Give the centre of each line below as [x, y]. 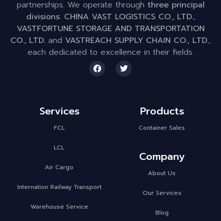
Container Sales [162, 128]
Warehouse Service [59, 206]
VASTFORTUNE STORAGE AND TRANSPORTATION [110, 29]
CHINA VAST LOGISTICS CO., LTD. [129, 17]
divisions [43, 17]
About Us [162, 173]
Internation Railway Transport [59, 187]
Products [162, 111]
